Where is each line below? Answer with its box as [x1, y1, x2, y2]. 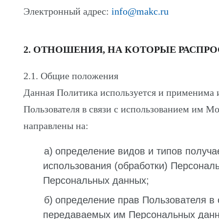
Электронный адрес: [23, 6, 111, 17]
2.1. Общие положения [23, 70, 118, 81]
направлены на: [23, 120, 88, 131]
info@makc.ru [111, 6, 169, 17]
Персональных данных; [43, 175, 149, 186]
